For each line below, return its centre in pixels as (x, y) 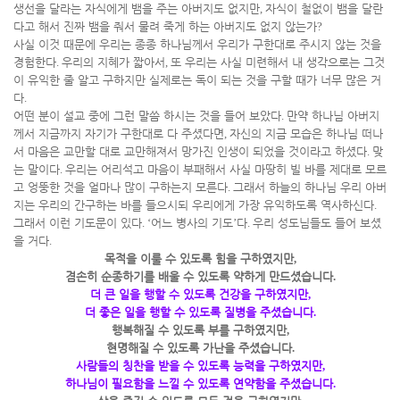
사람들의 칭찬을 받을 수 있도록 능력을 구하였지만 (199, 366)
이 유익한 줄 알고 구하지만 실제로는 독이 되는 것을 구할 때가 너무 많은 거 (197, 80)
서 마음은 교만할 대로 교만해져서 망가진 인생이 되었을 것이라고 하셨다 (190, 151)
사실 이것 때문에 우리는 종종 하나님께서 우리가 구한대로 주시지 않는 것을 (197, 44)
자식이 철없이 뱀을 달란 (324, 8)
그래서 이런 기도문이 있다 (78, 223)
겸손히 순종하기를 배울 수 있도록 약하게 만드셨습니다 (199, 276)
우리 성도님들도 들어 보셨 (317, 223)
